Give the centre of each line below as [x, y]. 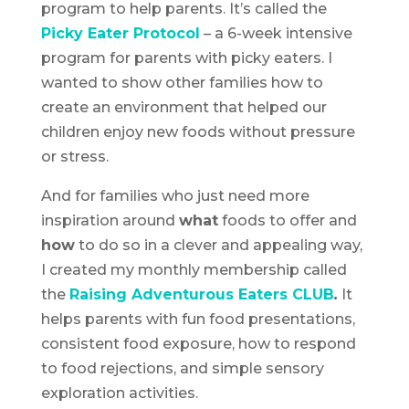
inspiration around [110, 221]
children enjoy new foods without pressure [198, 132]
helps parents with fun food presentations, [198, 320]
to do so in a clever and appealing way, [218, 246]
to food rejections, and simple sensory [182, 369]
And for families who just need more [175, 196]
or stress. [74, 157]
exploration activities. [119, 393]
